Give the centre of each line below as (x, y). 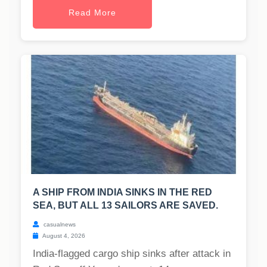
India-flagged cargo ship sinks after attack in (132, 254)
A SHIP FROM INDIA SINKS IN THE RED (122, 193)
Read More (92, 13)
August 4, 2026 (63, 236)
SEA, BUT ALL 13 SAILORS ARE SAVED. (125, 206)
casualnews (59, 225)
